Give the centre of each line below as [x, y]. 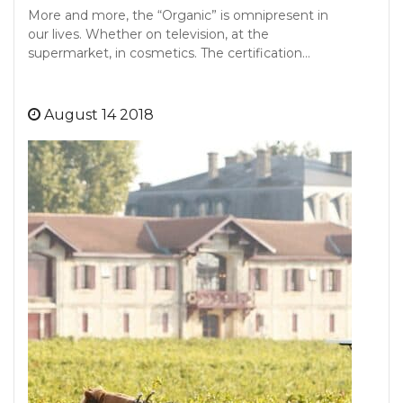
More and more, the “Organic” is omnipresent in [178, 15]
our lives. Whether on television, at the [148, 34]
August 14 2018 [99, 115]
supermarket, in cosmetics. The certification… [169, 53]
